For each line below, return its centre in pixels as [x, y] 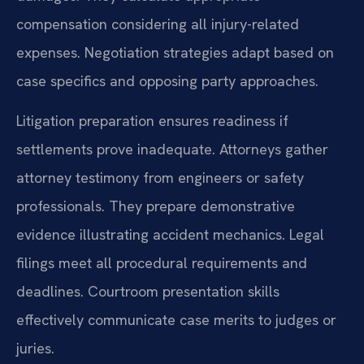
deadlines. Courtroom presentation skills [148, 292]
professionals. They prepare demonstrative [156, 206]
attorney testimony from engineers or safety [160, 178]
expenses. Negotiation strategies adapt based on [175, 52]
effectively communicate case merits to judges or [176, 320]
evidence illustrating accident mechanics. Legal [170, 235]
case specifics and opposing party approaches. [167, 80]
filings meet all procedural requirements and [162, 263]
